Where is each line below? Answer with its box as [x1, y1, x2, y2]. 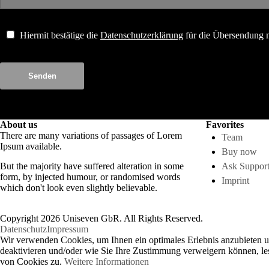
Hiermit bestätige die [20, 30, 100, 40]
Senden [28, 71, 56, 80]
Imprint [221, 175, 249, 186]
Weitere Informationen [64, 256, 149, 267]
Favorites [205, 119, 244, 130]
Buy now [221, 147, 257, 157]
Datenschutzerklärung [100, 30, 183, 40]
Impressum [47, 224, 88, 234]
